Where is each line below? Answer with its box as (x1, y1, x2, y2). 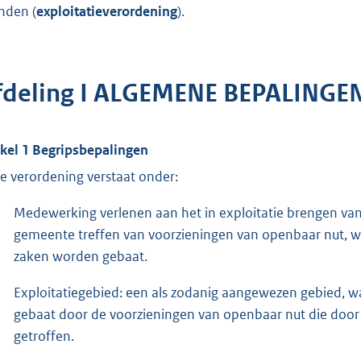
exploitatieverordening (36, 2, 177, 20)
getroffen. (14, 326, 74, 345)
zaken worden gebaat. (14, 247, 147, 265)
